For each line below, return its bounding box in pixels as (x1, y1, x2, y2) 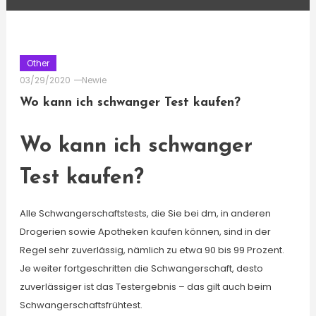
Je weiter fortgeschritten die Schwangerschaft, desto (19, 262, 263, 275)
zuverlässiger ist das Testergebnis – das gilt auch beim (19, 280, 272, 293)
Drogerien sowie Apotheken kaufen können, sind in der (19, 225, 271, 238)
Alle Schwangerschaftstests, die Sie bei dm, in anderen (19, 207, 271, 220)
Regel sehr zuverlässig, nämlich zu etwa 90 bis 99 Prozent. (19, 243, 284, 257)
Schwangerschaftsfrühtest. (19, 298, 142, 312)
